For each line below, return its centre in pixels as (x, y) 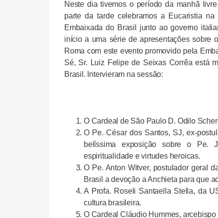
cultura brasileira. (113, 202)
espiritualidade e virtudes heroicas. (142, 156)
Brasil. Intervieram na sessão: (114, 74)
